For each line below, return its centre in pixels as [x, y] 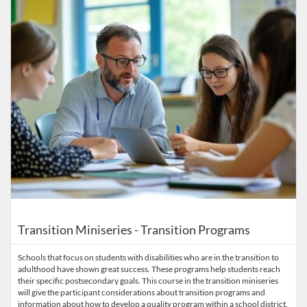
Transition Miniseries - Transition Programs [134, 230]
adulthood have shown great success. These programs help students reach [149, 269]
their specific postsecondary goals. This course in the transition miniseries [148, 281]
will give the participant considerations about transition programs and [142, 292]
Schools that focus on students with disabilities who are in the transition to [148, 257]
